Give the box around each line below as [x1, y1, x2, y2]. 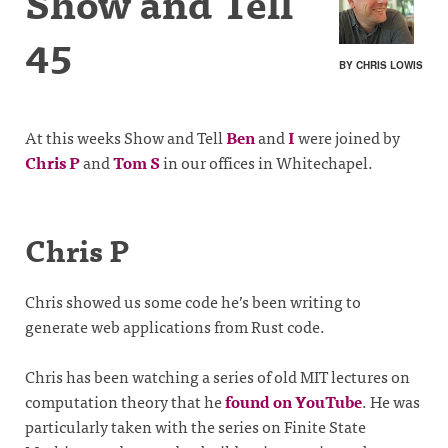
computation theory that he [25, 388, 225, 415]
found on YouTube [225, 388, 362, 415]
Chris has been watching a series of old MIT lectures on [25, 363, 410, 390]
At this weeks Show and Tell [25, 124, 226, 150]
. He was [362, 388, 420, 415]
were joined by [295, 124, 400, 150]
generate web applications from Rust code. [25, 312, 325, 339]
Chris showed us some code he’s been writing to [25, 287, 361, 314]
